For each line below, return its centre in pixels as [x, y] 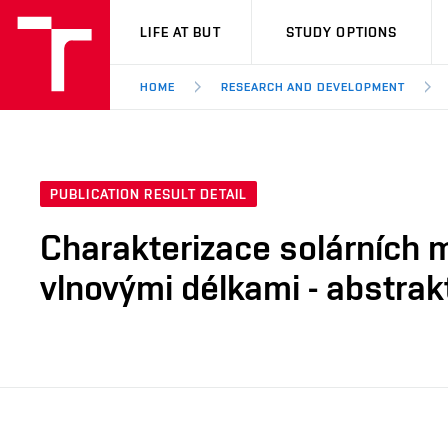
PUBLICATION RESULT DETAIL [148, 194]
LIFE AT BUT [180, 32]
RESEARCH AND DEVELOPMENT [312, 87]
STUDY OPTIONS [341, 32]
